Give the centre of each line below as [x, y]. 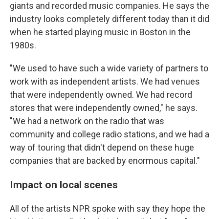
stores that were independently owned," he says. [104, 108]
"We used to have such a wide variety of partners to [109, 68]
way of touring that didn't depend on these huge [102, 147]
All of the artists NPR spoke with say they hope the [108, 208]
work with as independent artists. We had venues [105, 81]
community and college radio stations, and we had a [109, 134]
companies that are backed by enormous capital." [105, 160]
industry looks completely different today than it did [109, 19]
